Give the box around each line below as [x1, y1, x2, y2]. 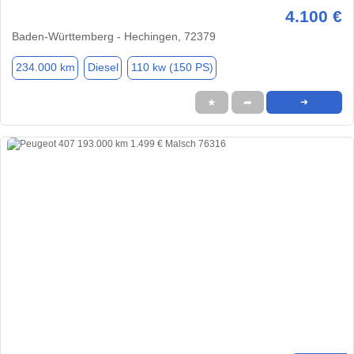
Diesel [87, 61, 119, 74]
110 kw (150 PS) [130, 61, 213, 74]
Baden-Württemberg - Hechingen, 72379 [12, 29, 216, 43]
